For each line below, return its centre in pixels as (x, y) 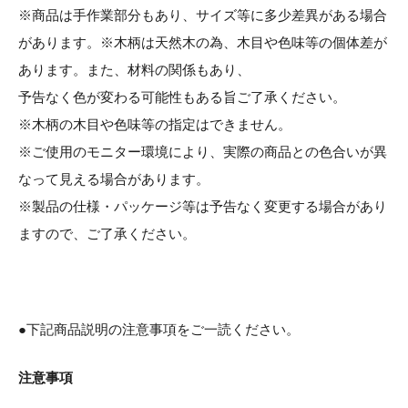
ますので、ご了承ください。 (107, 234)
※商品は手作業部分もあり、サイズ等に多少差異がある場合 (203, 15)
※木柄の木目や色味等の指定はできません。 (155, 125)
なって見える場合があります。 (114, 179)
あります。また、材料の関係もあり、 (134, 70)
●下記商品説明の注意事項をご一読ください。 (159, 330)
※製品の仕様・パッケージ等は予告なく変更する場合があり (203, 207)
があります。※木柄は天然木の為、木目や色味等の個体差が (203, 43)
